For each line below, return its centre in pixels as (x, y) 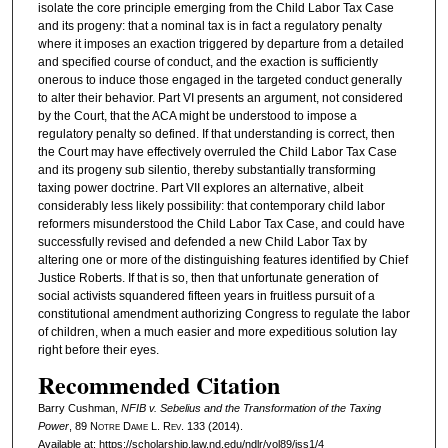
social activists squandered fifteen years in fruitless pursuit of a (206, 295)
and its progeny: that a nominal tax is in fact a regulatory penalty (209, 25)
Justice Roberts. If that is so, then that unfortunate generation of (207, 277)
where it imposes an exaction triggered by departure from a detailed (220, 43)
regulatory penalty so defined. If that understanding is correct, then (216, 133)
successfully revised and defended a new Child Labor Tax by (202, 241)
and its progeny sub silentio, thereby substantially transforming (206, 169)
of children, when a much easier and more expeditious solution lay (217, 331)
